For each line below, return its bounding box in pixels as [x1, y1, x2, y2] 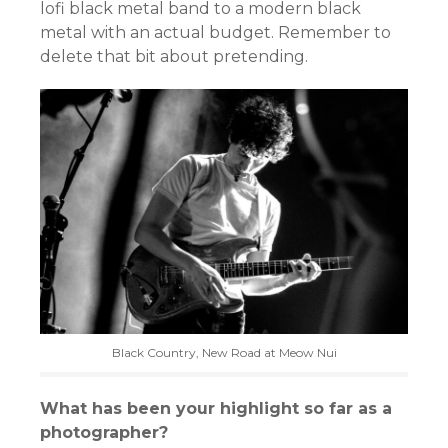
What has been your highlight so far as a [40, 398, 392, 418]
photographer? [40, 422, 168, 442]
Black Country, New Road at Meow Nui [111, 344, 337, 360]
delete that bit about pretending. [40, 46, 308, 66]
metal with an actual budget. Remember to [40, 22, 391, 42]
